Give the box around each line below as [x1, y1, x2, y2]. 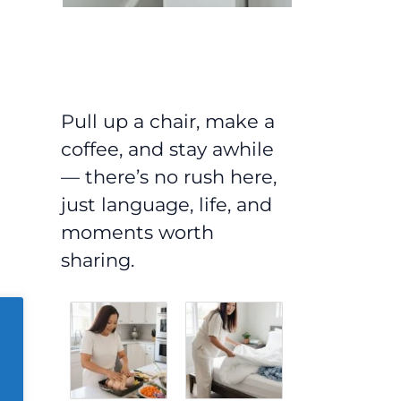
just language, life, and [61, 193, 272, 216]
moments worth [61, 221, 214, 243]
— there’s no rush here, [61, 166, 277, 188]
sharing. [61, 249, 134, 271]
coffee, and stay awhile [61, 138, 274, 160]
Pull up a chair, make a [61, 110, 275, 132]
